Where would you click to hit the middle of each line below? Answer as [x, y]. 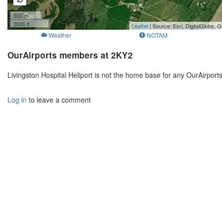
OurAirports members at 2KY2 [70, 55]
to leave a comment [59, 100]
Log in [17, 100]
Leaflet [140, 26]
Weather [60, 35]
